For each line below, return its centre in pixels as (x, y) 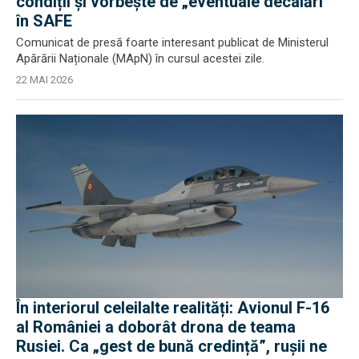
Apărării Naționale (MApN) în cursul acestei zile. (140, 58)
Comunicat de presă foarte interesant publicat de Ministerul (172, 42)
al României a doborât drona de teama (156, 327)
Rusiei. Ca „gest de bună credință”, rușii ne (171, 346)
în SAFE (44, 20)
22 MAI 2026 (44, 79)
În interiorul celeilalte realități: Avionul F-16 (173, 308)
